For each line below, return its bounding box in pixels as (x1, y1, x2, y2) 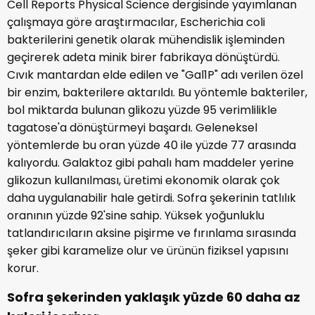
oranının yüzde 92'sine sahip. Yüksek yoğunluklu (7, 207, 264, 224)
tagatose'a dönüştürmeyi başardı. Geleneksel (7, 120, 257, 136)
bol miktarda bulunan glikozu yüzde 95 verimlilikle (7, 102, 277, 119)
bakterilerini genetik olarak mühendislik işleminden (7, 32, 285, 49)
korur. (7, 260, 39, 277)
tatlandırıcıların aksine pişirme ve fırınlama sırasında (7, 225, 296, 242)
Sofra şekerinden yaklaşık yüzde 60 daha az (7, 288, 300, 307)
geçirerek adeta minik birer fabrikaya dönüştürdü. (7, 49, 280, 66)
